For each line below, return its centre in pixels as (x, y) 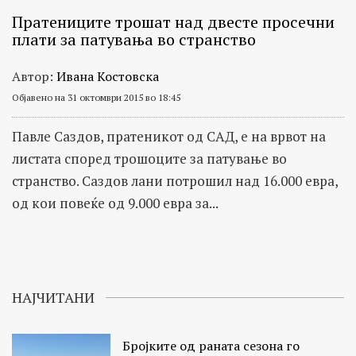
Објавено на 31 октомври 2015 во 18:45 (96, 98)
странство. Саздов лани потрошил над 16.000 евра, (175, 181)
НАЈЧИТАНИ (53, 298)
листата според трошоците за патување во (149, 159)
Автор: (34, 77)
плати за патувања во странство (134, 40)
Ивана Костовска (108, 77)
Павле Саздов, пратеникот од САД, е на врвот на (169, 137)
